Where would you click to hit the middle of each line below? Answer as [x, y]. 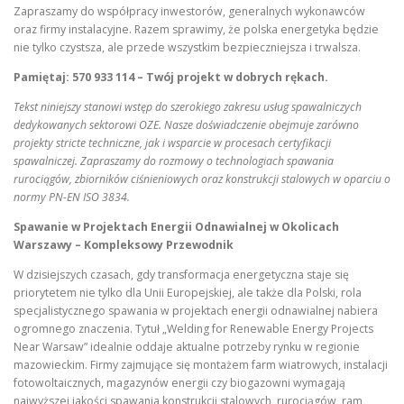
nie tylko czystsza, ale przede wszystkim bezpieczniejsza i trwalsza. [187, 47]
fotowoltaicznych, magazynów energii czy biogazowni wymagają [179, 383]
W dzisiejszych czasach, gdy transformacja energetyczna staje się [181, 275]
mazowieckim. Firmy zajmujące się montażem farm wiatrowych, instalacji [201, 365]
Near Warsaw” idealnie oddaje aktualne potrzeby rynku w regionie [187, 347]
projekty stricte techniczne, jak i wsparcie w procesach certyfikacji [172, 142]
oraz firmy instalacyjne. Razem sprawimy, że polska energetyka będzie [196, 29]
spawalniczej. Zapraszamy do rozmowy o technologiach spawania [174, 161]
